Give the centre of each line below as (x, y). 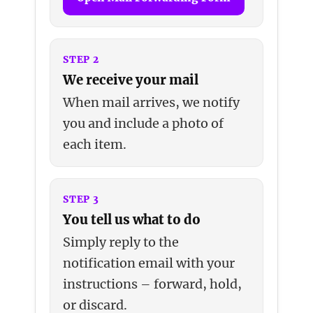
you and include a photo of (144, 123)
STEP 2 (81, 59)
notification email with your (149, 263)
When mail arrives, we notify (152, 102)
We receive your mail (131, 80)
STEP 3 (81, 199)
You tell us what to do (132, 219)
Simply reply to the (121, 242)
